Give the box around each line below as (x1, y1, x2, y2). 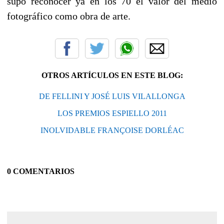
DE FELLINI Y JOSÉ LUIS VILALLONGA (38, 91, 185, 100)
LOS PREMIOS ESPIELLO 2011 (57, 108, 167, 117)
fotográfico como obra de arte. (7, 10, 130, 21)
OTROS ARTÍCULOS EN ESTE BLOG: (41, 70, 183, 79)
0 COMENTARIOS (7, 166, 74, 175)
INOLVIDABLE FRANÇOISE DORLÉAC (40, 125, 184, 134)
